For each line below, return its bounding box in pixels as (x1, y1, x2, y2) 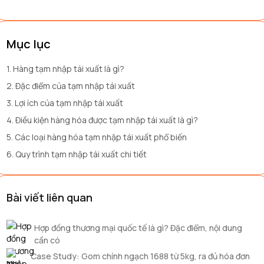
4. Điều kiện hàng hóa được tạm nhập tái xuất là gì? (6, 114, 198, 126)
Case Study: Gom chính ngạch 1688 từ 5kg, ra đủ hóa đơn (31, 250, 250, 262)
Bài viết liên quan (6, 190, 93, 204)
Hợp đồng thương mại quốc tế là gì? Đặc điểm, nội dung (34, 222, 242, 233)
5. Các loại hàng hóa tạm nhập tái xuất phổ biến (6, 131, 187, 143)
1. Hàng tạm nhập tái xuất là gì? (6, 63, 124, 74)
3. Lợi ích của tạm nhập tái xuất (6, 97, 123, 108)
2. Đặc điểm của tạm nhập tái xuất (6, 80, 135, 91)
